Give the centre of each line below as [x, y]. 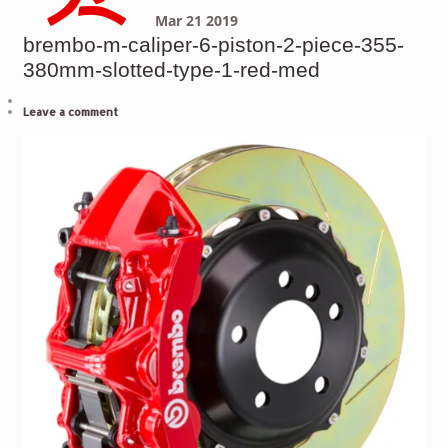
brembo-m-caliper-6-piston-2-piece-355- [213, 45]
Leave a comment [70, 112]
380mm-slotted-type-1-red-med [171, 70]
